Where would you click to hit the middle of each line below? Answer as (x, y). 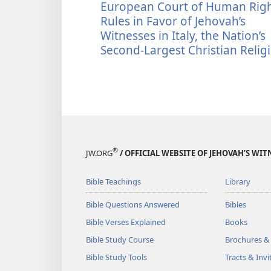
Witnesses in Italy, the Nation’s (183, 36)
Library (237, 181)
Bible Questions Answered (133, 204)
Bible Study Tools (116, 257)
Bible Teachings (113, 181)
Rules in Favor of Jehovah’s (173, 21)
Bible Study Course (120, 239)
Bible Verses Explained (126, 222)
